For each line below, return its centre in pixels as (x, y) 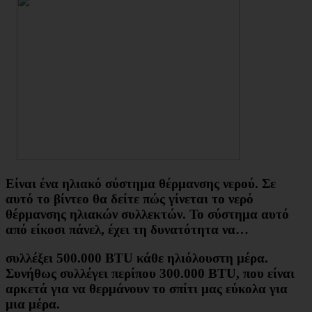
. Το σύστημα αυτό (236, 214)
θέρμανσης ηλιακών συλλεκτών (94, 214)
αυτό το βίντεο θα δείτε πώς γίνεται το (117, 198)
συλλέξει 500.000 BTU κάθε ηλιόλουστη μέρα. (137, 258)
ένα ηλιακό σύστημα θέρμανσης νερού (147, 183)
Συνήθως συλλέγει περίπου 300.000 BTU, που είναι (150, 273)
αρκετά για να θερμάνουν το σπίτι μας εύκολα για (147, 288)
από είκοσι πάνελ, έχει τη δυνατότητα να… (127, 229)
